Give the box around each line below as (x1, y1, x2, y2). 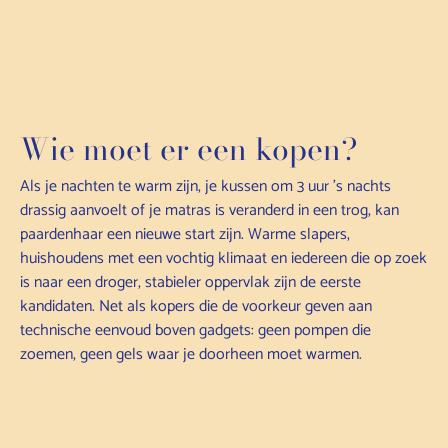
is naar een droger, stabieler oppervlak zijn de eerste (20, 268, 361, 296)
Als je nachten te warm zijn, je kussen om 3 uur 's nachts (20, 172, 391, 200)
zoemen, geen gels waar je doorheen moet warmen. (20, 340, 362, 368)
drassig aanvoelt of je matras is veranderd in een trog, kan (20, 196, 399, 224)
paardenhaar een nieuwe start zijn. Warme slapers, (20, 220, 350, 248)
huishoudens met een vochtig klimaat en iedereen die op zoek (20, 244, 427, 272)
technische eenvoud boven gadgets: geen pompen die (20, 316, 371, 344)
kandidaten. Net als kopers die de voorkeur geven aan (20, 292, 372, 320)
